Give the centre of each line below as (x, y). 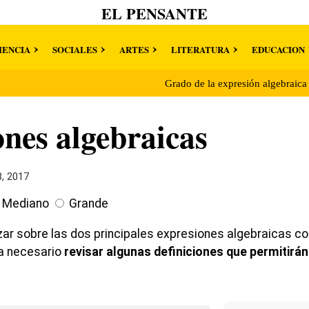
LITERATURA (200, 49)
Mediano (26, 204)
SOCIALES (74, 49)
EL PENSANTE (154, 13)
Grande (89, 204)
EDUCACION (278, 49)
